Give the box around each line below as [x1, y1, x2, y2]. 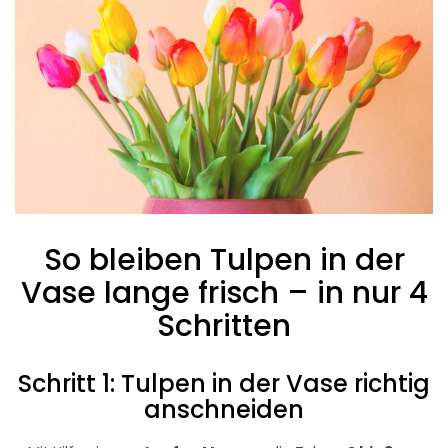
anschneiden [144, 393, 304, 427]
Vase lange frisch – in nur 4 [20, 272, 428, 315]
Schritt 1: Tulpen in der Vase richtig [18, 367, 430, 401]
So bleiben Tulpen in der [43, 239, 405, 282]
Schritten [157, 305, 291, 348]
